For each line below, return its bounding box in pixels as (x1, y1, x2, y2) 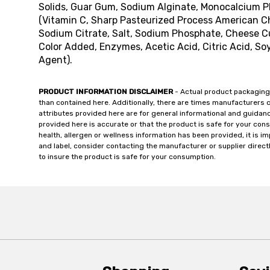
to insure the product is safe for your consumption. (39, 152, 216, 161)
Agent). (39, 54, 72, 66)
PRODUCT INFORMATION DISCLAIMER (39, 87, 173, 96)
